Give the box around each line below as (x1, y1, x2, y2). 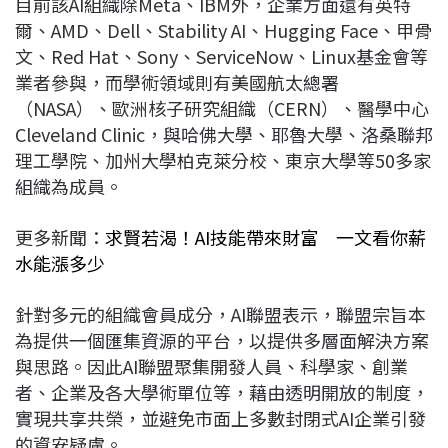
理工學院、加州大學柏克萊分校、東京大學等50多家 (15, 147, 431, 174)
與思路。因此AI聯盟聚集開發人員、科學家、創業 (15, 353, 408, 380)
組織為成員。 (15, 173, 123, 200)
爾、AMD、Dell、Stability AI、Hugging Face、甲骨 (15, 17, 432, 44)
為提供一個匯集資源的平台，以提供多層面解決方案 (15, 327, 429, 354)
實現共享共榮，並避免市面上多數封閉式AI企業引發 (15, 405, 426, 432)
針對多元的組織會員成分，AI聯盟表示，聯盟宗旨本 (15, 301, 426, 328)
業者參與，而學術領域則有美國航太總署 (15, 69, 339, 96)
